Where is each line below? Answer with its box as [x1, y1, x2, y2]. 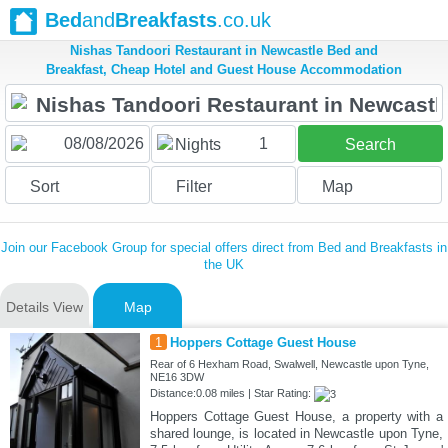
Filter [175, 178, 212, 196]
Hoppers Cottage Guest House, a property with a [149, 409, 443, 425]
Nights [174, 136, 221, 154]
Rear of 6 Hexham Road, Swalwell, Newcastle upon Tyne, [149, 358, 429, 371]
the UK [204, 257, 244, 273]
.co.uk [217, 9, 271, 31]
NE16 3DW [149, 371, 204, 384]
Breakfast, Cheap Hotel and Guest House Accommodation [46, 62, 402, 78]
